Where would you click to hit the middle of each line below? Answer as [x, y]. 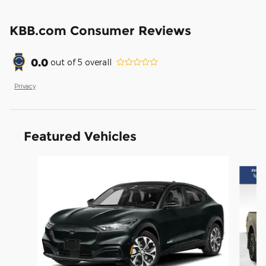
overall [97, 62]
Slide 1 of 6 [31, 161]
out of [64, 62]
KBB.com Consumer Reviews [100, 30]
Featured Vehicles [80, 136]
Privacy [25, 85]
